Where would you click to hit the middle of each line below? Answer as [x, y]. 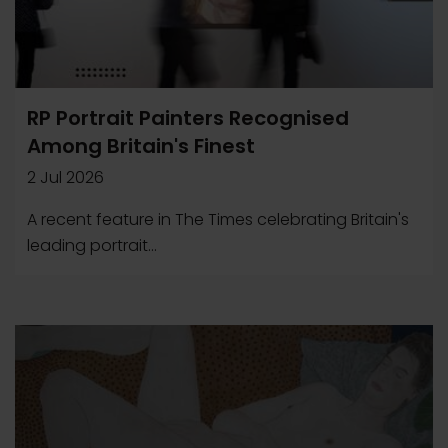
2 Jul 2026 [65, 177]
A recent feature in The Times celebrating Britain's [218, 219]
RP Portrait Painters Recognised [188, 118]
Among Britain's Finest [141, 146]
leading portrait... [92, 245]
